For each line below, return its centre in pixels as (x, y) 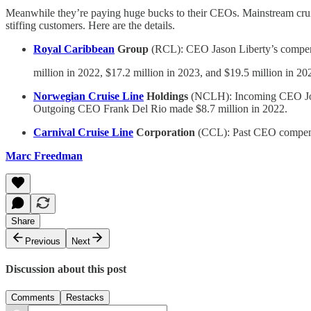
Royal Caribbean (74, 49)
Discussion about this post (66, 269)
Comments (33, 298)
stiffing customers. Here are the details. (90, 25)
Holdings (167, 96)
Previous (43, 241)
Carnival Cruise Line (83, 132)
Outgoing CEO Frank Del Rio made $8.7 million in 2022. (160, 108)
